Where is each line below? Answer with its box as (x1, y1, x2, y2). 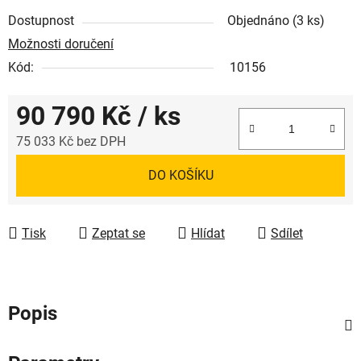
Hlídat (191, 225, 225, 241)
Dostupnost (8, 12, 74, 28)
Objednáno (227, 12, 293, 28)
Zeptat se (92, 225, 145, 241)
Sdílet (271, 225, 303, 241)
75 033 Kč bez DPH (16, 133, 126, 149)
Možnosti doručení (8, 35, 114, 52)
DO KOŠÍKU (147, 167, 214, 183)
